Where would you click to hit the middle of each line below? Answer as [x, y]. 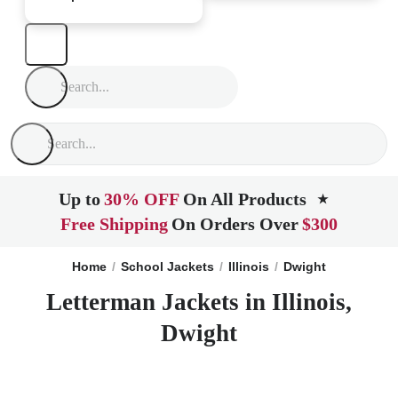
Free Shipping [114, 224]
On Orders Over [235, 224]
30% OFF [142, 199]
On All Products [245, 199]
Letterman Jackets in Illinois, [199, 302]
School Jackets [167, 267]
